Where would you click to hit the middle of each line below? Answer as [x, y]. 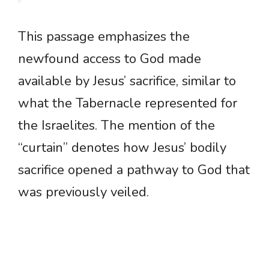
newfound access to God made [110, 59]
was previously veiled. [83, 192]
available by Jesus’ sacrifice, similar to [127, 81]
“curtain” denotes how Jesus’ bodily [122, 148]
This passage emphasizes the [104, 37]
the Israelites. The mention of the [116, 126]
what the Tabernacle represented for [128, 104]
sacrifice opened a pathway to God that [134, 170]
